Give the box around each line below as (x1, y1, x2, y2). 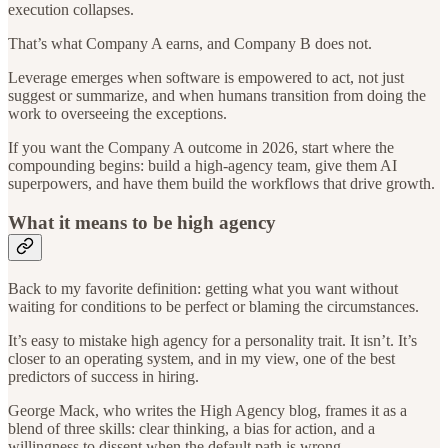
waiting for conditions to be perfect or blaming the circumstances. (8, 297, 419, 315)
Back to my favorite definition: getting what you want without (8, 279, 398, 297)
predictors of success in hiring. (8, 367, 199, 385)
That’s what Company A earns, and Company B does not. (8, 35, 372, 53)
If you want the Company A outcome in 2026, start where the (8, 139, 394, 157)
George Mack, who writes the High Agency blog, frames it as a (8, 401, 407, 419)
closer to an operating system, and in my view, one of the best (8, 349, 395, 367)
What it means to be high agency (8, 212, 276, 234)
